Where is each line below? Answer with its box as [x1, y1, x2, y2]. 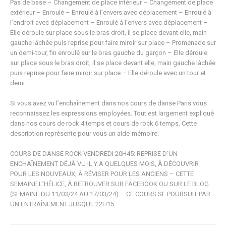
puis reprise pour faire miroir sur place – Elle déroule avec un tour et [10, 69, 206, 77]
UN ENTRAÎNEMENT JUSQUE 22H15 [10, 200, 114, 208]
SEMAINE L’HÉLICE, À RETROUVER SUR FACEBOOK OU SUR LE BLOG [10, 180, 209, 188]
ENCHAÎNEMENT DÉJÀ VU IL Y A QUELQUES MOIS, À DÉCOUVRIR [10, 159, 199, 167]
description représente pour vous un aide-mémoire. [10, 129, 159, 137]
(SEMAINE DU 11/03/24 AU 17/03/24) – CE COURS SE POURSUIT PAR [10, 190, 210, 198]
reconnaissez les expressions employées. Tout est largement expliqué [10, 109, 214, 117]
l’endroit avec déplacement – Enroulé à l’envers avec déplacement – [10, 18, 208, 26]
